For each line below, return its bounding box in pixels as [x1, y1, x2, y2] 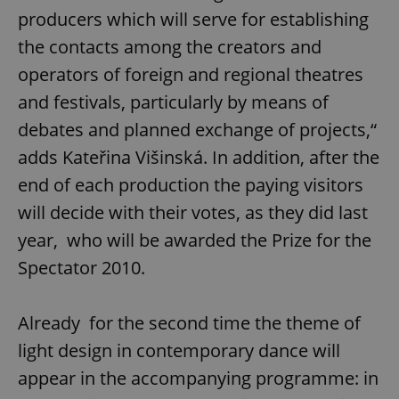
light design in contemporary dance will [18, 338, 340, 363]
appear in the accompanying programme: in [18, 366, 379, 391]
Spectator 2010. [18, 256, 145, 281]
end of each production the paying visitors [18, 173, 363, 198]
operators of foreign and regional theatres [18, 62, 363, 87]
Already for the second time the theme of [18, 311, 361, 336]
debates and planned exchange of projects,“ [18, 118, 377, 142]
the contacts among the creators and [18, 35, 322, 60]
